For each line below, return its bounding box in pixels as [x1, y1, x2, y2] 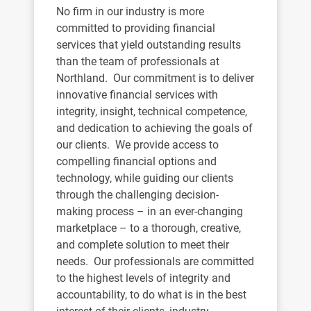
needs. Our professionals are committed [56, 255, 254, 268]
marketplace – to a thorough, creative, [56, 221, 241, 235]
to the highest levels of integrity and [56, 271, 230, 285]
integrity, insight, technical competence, [56, 105, 247, 118]
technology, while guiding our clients [56, 171, 233, 185]
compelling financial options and [56, 155, 217, 168]
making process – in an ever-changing [56, 205, 243, 218]
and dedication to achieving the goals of [56, 121, 253, 135]
